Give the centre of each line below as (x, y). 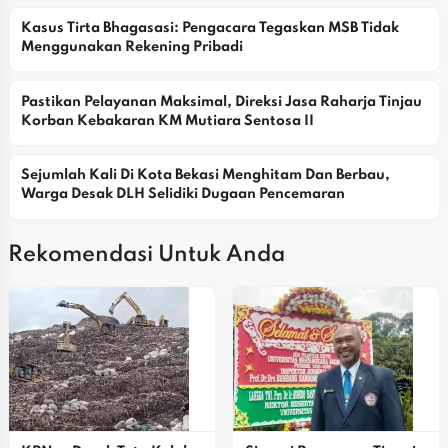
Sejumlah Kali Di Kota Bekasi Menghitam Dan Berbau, (205, 175)
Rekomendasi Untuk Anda (146, 254)
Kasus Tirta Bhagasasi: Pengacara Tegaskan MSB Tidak (209, 28)
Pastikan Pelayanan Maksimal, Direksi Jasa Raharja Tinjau (221, 101)
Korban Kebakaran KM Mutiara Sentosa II (167, 120)
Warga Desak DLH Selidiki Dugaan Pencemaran (182, 194)
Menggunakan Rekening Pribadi (131, 47)
